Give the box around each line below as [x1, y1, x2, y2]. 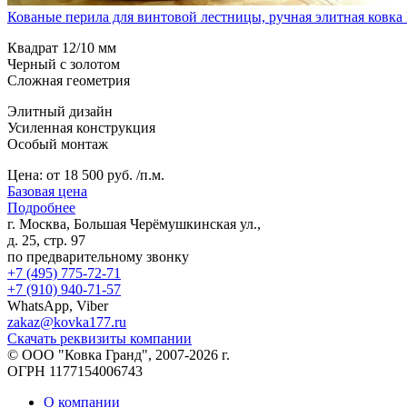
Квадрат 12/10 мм [7, 39, 116, 55]
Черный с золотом [7, 55, 120, 72]
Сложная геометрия [7, 72, 130, 88]
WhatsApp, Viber [7, 297, 108, 313]
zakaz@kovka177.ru [7, 313, 126, 330]
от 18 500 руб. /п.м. [46, 166, 164, 183]
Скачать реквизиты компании [7, 330, 192, 346]
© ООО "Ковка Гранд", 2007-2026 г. [7, 346, 230, 362]
